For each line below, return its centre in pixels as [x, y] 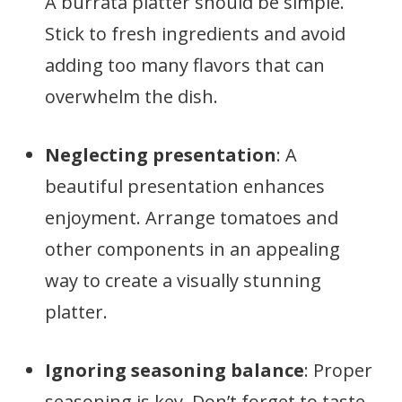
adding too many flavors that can [185, 65]
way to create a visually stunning [183, 280]
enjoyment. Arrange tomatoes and [192, 218]
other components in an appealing [192, 249]
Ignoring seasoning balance [175, 370]
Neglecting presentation [161, 155]
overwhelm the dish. [131, 96]
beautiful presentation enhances [185, 186]
